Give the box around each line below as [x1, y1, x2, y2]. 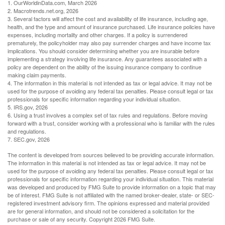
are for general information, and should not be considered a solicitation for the [8, 206, 194, 215]
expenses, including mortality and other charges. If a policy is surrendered [8, 30, 187, 39]
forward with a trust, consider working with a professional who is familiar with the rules [8, 119, 215, 127]
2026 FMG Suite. [114, 214, 155, 223]
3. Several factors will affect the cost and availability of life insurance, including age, [8, 14, 208, 23]
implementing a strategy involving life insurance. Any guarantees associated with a [8, 54, 207, 63]
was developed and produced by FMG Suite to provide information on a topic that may [8, 182, 216, 191]
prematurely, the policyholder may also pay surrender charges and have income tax [8, 38, 211, 47]
